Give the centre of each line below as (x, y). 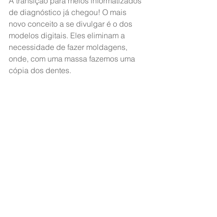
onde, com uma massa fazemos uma (73, 59)
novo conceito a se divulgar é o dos (71, 24)
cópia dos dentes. (40, 70)
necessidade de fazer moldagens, (69, 47)
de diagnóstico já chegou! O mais (69, 12)
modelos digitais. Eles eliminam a (68, 35)
